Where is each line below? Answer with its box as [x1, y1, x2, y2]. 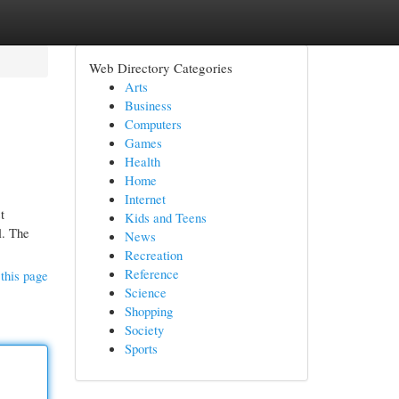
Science [124, 283, 167, 301]
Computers [124, 115, 182, 133]
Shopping [124, 302, 173, 320]
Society [124, 321, 164, 338]
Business [124, 96, 172, 114]
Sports [124, 339, 158, 357]
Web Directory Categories [88, 59, 232, 77]
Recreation [124, 246, 183, 264]
